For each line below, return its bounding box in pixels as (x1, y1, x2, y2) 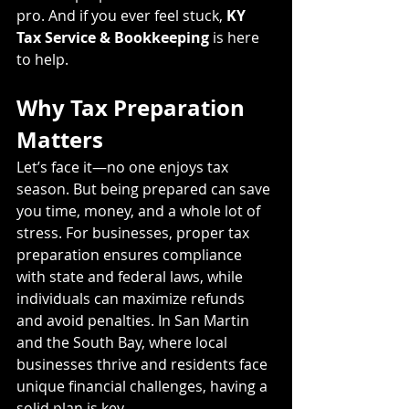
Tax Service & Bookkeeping (16, 26, 209, 47)
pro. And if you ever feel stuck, (16, 5, 226, 26)
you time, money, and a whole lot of (16, 200, 264, 221)
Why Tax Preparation (16, 91, 250, 123)
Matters (16, 123, 103, 155)
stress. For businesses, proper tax (16, 222, 253, 243)
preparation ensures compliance (16, 244, 246, 265)
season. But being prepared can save (16, 178, 274, 199)
